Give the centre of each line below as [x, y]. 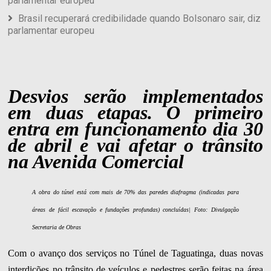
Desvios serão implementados [135, 96]
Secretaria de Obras [57, 227]
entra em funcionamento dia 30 [135, 129]
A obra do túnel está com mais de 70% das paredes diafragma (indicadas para [135, 192]
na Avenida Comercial [96, 161]
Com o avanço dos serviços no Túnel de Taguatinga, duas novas [135, 253]
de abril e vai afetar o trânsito [135, 145]
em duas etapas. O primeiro [135, 112]
